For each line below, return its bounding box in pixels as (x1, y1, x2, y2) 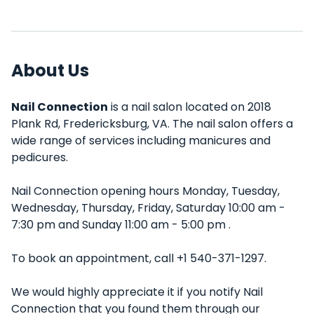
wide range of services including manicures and (11, 132, 271, 149)
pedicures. (11, 149, 68, 165)
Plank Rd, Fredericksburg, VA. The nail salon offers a (11, 116, 293, 132)
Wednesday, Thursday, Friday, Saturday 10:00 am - (11, 200, 285, 216)
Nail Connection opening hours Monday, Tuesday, (11, 183, 280, 199)
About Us (11, 59, 89, 82)
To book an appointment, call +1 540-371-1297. (11, 250, 266, 266)
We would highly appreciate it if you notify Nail (11, 284, 263, 300)
